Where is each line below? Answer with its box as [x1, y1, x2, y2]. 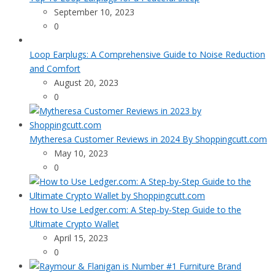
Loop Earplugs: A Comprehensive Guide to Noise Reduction [29, 48, 265, 61]
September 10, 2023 [54, 6, 134, 18]
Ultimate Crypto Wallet [29, 218, 119, 230]
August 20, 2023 [54, 77, 118, 89]
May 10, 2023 [54, 147, 108, 160]
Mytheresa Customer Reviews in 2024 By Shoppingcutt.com [29, 133, 267, 145]
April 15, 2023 [54, 232, 108, 244]
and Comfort [29, 63, 80, 75]
